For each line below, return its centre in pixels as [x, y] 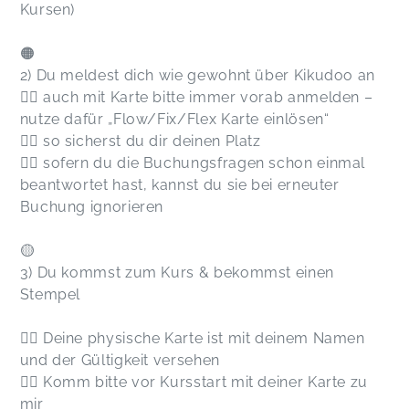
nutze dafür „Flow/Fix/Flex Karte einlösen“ [174, 120]
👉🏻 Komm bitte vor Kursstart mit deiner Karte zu [194, 383]
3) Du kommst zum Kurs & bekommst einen [177, 273]
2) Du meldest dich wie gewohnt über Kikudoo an [198, 76]
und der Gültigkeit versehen [120, 361]
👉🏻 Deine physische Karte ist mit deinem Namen [192, 339]
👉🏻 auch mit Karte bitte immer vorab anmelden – [196, 98]
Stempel [50, 295]
